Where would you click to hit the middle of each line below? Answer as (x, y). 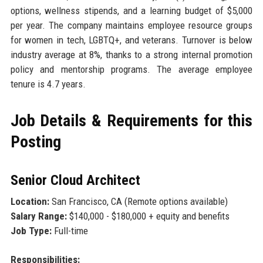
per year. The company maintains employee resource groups (131, 25)
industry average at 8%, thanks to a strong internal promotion (131, 54)
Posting (36, 141)
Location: (30, 201)
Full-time (70, 230)
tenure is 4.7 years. (48, 84)
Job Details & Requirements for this (131, 120)
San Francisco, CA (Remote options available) (138, 201)
